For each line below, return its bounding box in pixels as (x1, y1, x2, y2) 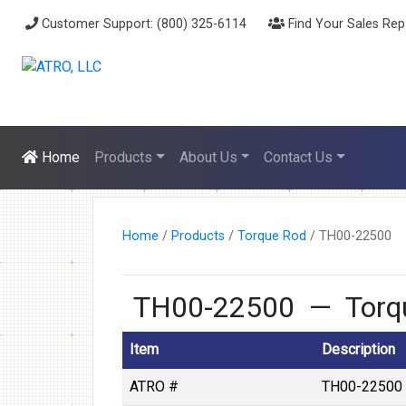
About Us (179, 149, 237, 166)
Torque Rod (237, 228, 306, 244)
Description (322, 341, 395, 358)
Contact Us (264, 149, 333, 166)
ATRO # (130, 378, 179, 395)
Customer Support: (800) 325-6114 (38, 16, 246, 32)
